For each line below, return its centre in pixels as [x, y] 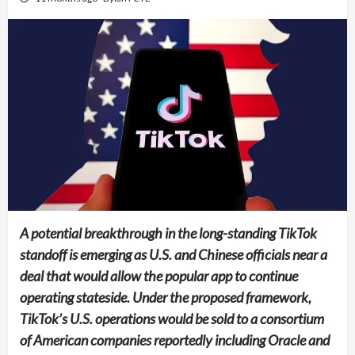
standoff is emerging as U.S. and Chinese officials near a [174, 254]
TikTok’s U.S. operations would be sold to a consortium [172, 318]
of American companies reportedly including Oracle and [175, 340]
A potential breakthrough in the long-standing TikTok [168, 233]
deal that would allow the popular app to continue [159, 275]
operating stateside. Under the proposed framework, [166, 297]
